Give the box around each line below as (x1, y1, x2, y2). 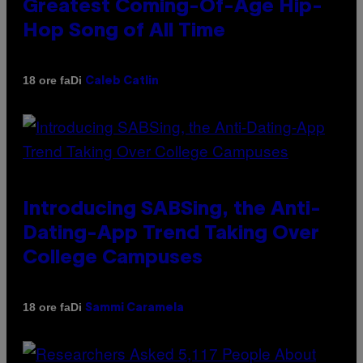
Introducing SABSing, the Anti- (23, 200, 321, 219)
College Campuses (23, 249, 203, 267)
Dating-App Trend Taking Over (23, 224, 319, 243)
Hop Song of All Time (23, 22, 225, 41)
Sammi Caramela (85, 302, 184, 314)
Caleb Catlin (85, 75, 159, 87)
